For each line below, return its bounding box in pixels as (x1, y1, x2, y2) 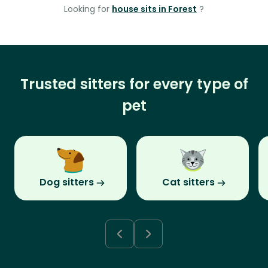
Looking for (64, 3, 112, 16)
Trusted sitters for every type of (20, 74, 248, 95)
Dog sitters (39, 175, 94, 190)
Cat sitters (162, 175, 215, 190)
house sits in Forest (112, 3, 197, 16)
